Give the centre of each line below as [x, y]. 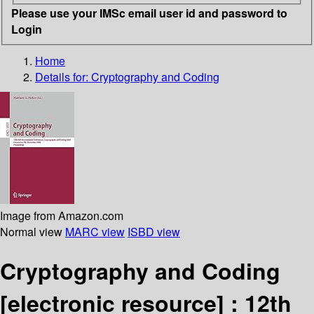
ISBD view [154, 231]
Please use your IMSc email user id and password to [149, 13]
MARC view [95, 231]
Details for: [63, 76]
